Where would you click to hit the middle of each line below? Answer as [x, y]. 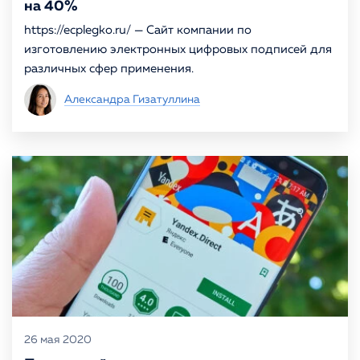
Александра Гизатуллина [132, 100]
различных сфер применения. [109, 69]
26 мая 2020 [58, 340]
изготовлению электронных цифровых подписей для [178, 49]
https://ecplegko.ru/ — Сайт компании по [138, 30]
